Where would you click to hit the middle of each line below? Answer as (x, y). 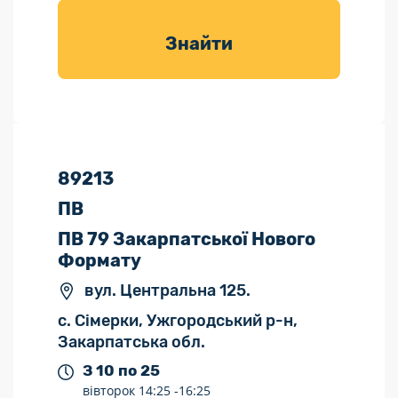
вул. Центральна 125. (167, 291)
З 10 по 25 (121, 370)
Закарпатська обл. (131, 342)
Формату (99, 260)
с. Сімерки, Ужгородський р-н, (178, 321)
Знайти (199, 44)
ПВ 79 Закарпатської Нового (187, 239)
